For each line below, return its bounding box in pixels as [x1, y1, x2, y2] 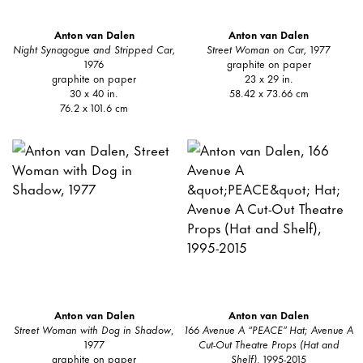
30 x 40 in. [70, 84, 119, 101]
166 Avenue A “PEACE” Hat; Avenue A [184, 320, 353, 337]
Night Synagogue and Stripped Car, [12, 41, 176, 58]
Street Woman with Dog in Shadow [14, 320, 172, 337]
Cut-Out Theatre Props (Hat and [198, 335, 340, 352]
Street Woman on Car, [207, 41, 308, 58]
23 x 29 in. [244, 70, 293, 87]
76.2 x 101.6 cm [60, 99, 129, 116]
